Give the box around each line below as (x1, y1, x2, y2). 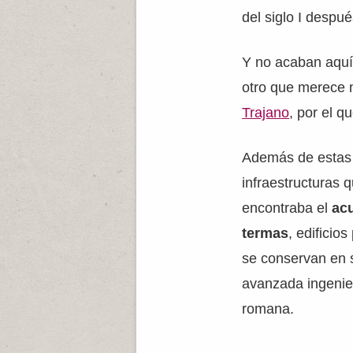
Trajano (242, 105, 290, 121)
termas (242, 225, 289, 241)
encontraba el (242, 200, 333, 216)
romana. (242, 301, 295, 317)
